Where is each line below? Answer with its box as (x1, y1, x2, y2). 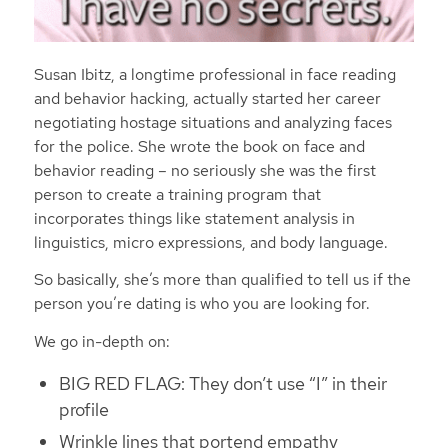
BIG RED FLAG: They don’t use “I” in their (58, 371, 387, 395)
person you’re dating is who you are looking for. (33, 293, 374, 315)
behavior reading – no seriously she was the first (33, 159, 376, 181)
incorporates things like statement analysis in (33, 207, 355, 229)
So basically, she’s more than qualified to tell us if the (33, 269, 411, 291)
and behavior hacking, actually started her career (33, 87, 381, 109)
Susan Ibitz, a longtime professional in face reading (33, 63, 396, 85)
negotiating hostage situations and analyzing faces (33, 111, 392, 133)
